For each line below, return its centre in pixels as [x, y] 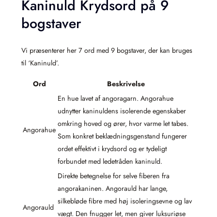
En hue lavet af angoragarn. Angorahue [116, 99]
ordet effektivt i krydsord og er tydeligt [112, 149]
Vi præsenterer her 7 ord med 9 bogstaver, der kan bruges [107, 50]
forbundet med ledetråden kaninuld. [110, 162]
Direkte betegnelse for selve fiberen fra [114, 176]
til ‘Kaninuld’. [40, 63]
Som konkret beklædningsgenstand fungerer [122, 136]
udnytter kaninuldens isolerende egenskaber [122, 111]
